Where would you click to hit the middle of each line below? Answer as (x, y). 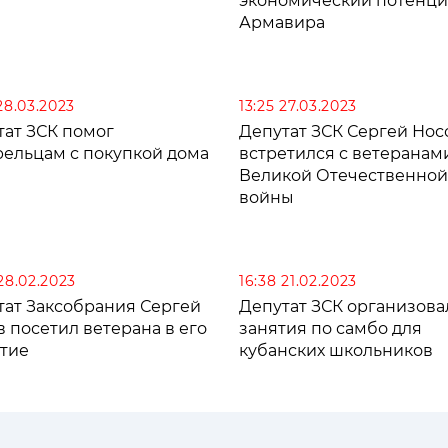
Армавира (282, 23)
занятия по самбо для (330, 329)
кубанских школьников (336, 351)
